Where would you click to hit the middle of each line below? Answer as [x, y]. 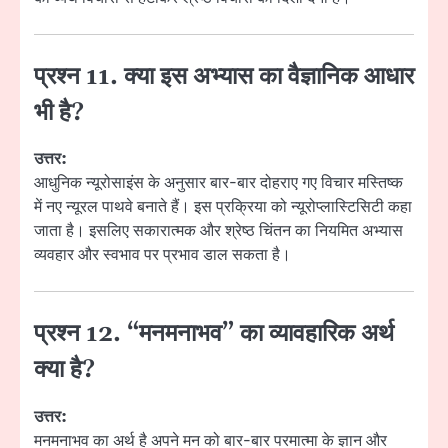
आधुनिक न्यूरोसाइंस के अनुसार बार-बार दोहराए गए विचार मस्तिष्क [218, 183]
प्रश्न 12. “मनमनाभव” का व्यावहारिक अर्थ [214, 334]
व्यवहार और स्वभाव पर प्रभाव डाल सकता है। [162, 255]
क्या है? [64, 370]
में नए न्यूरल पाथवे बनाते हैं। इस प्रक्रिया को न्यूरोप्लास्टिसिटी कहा [223, 207]
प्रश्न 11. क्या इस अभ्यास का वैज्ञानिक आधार [224, 77]
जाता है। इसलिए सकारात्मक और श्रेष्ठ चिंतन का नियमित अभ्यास [218, 231]
